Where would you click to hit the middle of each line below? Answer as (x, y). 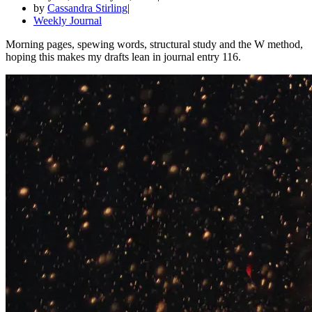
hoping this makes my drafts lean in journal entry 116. (123, 56)
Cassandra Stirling (87, 8)
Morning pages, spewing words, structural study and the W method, (154, 44)
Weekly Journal (68, 20)
